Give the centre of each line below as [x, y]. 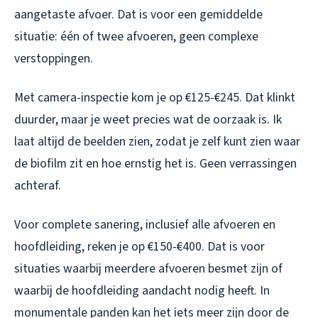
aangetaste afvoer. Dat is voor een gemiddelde [138, 14]
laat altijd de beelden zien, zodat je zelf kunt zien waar [157, 141]
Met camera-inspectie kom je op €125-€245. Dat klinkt [155, 97]
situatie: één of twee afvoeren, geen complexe [136, 36]
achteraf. [38, 185]
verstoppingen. [54, 58]
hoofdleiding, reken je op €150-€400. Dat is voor [139, 246]
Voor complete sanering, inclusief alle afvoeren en [145, 224]
